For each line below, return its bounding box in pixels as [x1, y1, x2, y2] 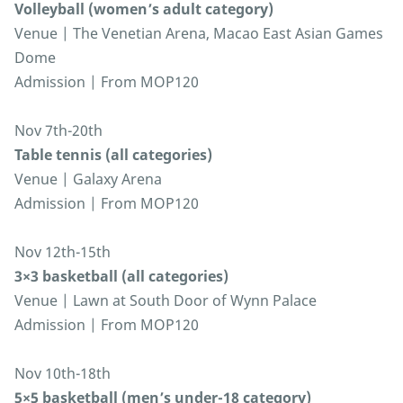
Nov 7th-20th [14, 121, 103, 141]
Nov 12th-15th [14, 242, 111, 263]
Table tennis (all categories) [14, 145, 212, 166]
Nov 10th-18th [14, 363, 111, 384]
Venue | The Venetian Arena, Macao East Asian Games [14, 23, 383, 44]
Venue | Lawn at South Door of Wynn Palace [14, 291, 317, 311]
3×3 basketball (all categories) [14, 266, 228, 287]
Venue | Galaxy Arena [14, 169, 162, 190]
